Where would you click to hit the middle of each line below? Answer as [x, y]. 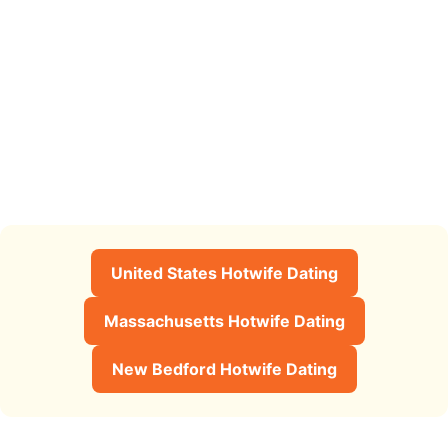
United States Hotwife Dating [224, 272]
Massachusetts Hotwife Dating [224, 320]
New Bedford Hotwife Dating [224, 368]
